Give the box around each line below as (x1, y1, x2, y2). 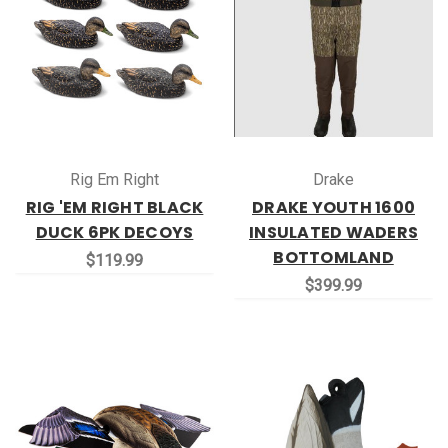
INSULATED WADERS (249, 220, 418, 244)
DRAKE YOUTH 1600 (252, 195, 415, 219)
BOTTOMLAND (273, 245, 394, 269)
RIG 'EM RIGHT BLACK (25, 195, 204, 219)
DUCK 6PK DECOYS (35, 220, 194, 244)
